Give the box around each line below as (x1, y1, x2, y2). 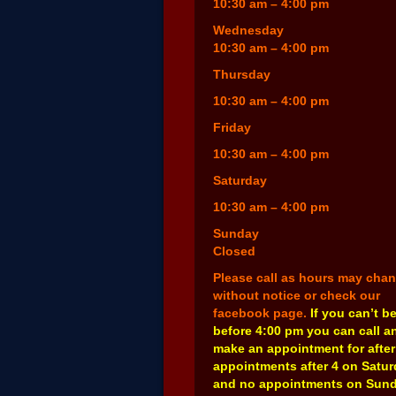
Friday (213, 120, 251, 135)
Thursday (213, 67, 270, 82)
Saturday (213, 173, 267, 188)
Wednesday (213, 23, 284, 38)
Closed (213, 244, 255, 259)
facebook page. (213, 306, 310, 321)
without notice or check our (213, 288, 380, 303)
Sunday (213, 226, 259, 241)
